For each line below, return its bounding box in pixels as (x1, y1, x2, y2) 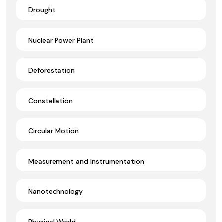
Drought (28, 5, 55, 14)
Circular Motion (28, 126, 79, 135)
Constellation (28, 96, 73, 105)
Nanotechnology (28, 186, 83, 196)
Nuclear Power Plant (28, 35, 94, 45)
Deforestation (28, 65, 75, 75)
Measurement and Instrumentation (28, 156, 144, 166)
